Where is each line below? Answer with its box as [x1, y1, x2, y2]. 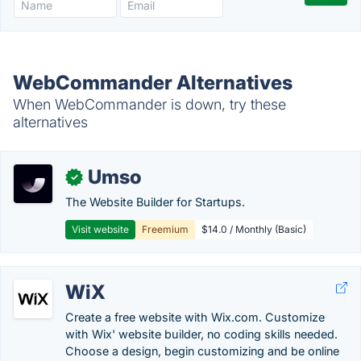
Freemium [142, 223, 189, 235]
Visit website [72, 223, 129, 235]
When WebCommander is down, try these [13, 96, 286, 113]
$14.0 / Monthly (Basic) [201, 223, 306, 235]
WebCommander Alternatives [13, 71, 293, 94]
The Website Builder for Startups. [65, 195, 245, 209]
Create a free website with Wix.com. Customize [65, 310, 325, 324]
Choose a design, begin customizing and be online [65, 344, 339, 358]
